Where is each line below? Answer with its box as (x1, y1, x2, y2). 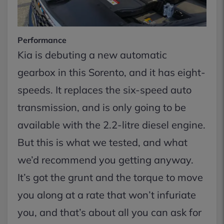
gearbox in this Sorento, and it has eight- (17, 66, 205, 78)
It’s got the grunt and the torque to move (17, 171, 203, 183)
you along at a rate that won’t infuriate (17, 188, 196, 201)
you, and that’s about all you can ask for (17, 206, 201, 218)
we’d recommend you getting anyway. (17, 153, 193, 166)
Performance (17, 35, 66, 45)
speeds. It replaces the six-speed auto (17, 83, 191, 96)
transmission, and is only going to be (17, 101, 186, 113)
